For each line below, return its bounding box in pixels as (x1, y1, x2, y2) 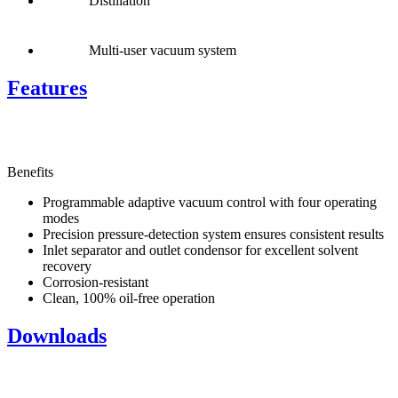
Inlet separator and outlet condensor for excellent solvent (43, 242, 358, 258)
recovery (43, 258, 92, 274)
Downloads (7, 323, 107, 347)
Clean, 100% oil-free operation (43, 290, 215, 306)
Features (7, 76, 87, 99)
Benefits (7, 163, 53, 179)
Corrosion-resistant (43, 274, 148, 290)
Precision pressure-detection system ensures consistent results (43, 226, 384, 242)
